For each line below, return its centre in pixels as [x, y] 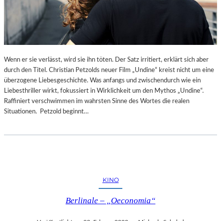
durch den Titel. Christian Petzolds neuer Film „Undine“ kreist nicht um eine [109, 70]
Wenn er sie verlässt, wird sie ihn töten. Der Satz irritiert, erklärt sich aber [106, 60]
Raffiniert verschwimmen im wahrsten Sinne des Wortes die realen [97, 101]
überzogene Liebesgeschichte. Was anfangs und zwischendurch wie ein [102, 81]
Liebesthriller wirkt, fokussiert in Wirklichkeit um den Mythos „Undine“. [104, 91]
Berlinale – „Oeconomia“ [110, 201]
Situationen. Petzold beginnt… [46, 112]
